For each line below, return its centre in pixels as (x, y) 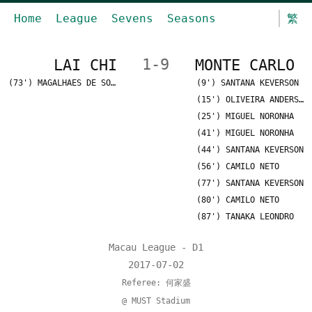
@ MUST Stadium (156, 301)
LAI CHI (86, 65)
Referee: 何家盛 (156, 283)
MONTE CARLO (244, 65)
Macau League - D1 (156, 247)
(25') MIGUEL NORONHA (245, 116)
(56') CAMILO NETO (237, 166)
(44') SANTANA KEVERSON (250, 150)
